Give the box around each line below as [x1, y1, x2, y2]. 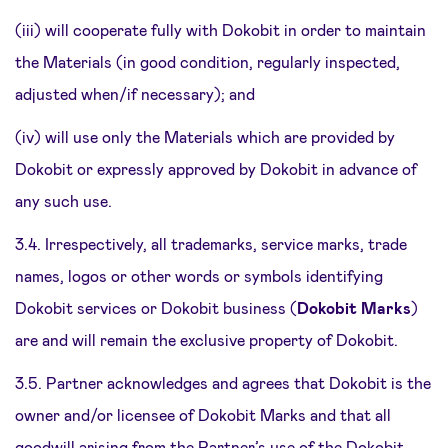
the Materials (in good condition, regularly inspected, [15, 52, 400, 71]
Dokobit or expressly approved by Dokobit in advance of [15, 159, 417, 178]
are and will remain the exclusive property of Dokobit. [15, 330, 398, 349]
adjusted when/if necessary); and [15, 84, 255, 103]
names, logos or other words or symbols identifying [15, 266, 383, 285]
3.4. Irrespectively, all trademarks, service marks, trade [15, 234, 407, 253]
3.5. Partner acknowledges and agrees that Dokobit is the [15, 373, 431, 392]
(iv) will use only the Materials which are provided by [15, 127, 395, 146]
